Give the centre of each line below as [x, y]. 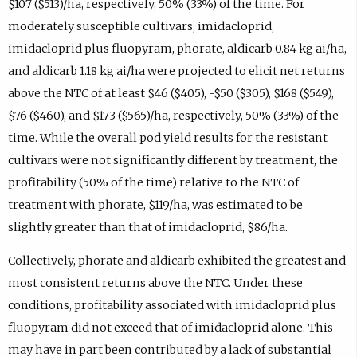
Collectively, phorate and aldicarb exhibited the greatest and [177, 261]
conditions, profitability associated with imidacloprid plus [172, 306]
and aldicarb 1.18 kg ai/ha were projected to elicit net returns [176, 71]
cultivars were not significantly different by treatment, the [173, 160]
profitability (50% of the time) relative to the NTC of [153, 182]
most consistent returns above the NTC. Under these [155, 283]
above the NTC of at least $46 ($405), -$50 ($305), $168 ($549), [171, 93]
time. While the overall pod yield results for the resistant [167, 137]
